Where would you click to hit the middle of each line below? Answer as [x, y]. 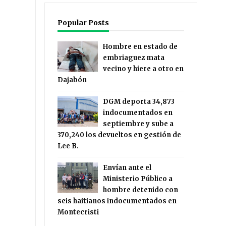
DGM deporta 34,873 [139, 102]
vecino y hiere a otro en [144, 69]
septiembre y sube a [138, 124]
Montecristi [78, 212]
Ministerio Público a [138, 179]
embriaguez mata [134, 58]
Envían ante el [127, 168]
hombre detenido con [141, 190]
